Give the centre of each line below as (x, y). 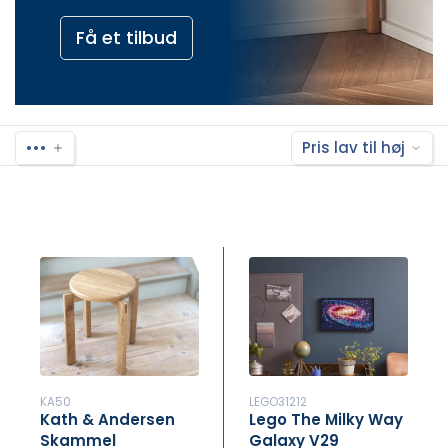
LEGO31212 (278, 402)
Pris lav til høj (353, 147)
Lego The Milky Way (326, 420)
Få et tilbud (126, 37)
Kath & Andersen (107, 420)
